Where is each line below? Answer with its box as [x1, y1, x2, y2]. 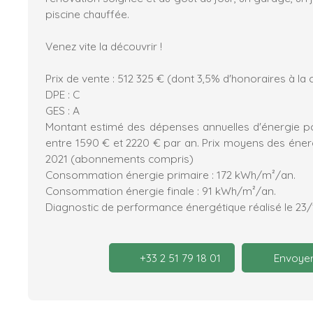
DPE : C [45, 87, 80, 102]
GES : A [45, 103, 80, 118]
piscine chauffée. [45, 7, 129, 22]
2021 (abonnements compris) [45, 152, 194, 166]
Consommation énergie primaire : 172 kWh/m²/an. [45, 168, 296, 182]
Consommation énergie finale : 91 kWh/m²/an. [45, 184, 276, 198]
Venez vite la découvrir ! [45, 39, 162, 54]
